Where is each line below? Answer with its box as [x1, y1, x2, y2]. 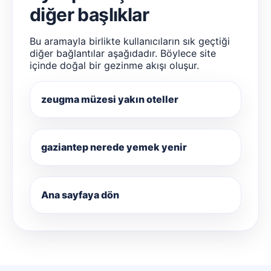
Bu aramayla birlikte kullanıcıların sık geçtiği [30, 34, 230, 47]
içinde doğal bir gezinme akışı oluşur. [30, 59, 199, 71]
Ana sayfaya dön [41, 188, 119, 201]
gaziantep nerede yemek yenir [41, 140, 187, 153]
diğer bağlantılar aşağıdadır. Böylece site [30, 47, 216, 59]
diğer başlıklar [30, 3, 149, 25]
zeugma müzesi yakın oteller [41, 93, 178, 105]
